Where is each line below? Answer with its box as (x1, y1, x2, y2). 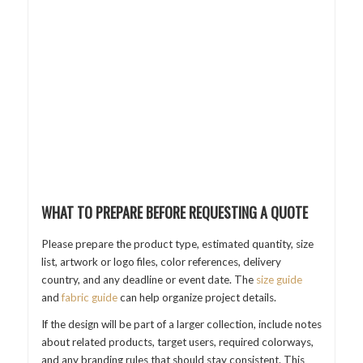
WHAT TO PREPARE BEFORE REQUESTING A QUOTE (41, 201, 308, 223)
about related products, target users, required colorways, (41, 335, 314, 348)
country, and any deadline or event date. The (41, 272, 256, 286)
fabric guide (61, 290, 117, 304)
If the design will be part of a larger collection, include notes (41, 317, 322, 331)
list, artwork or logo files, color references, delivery (41, 254, 281, 268)
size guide (255, 272, 302, 286)
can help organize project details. (117, 290, 276, 304)
